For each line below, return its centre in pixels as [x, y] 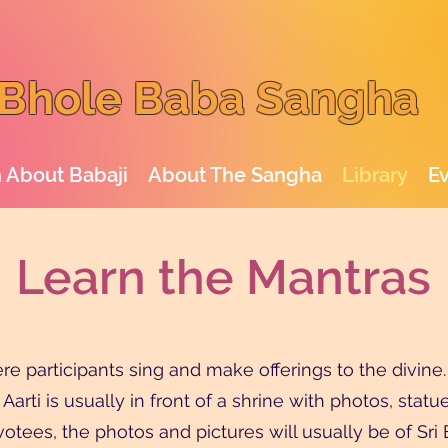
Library [374, 175]
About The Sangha [234, 175]
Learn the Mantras [223, 277]
